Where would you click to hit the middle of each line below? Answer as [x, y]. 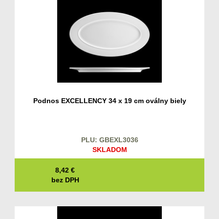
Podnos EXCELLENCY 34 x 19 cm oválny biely [109, 101]
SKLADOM [109, 150]
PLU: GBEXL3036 [109, 140]
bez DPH [65, 180]
